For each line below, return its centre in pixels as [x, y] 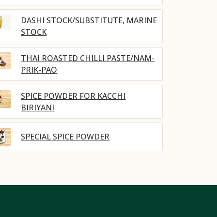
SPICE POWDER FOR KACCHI [73, 96]
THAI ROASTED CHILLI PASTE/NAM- [88, 58]
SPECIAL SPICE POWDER [65, 137]
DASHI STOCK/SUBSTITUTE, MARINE [89, 21]
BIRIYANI [38, 108]
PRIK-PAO [39, 70]
